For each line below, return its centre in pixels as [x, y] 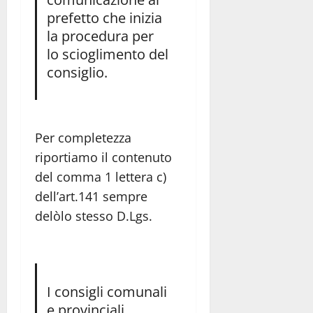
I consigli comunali [107, 292]
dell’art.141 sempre [91, 197]
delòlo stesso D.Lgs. [94, 216]
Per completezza [83, 138]
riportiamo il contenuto [103, 158]
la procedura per [100, 35]
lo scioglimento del [107, 53]
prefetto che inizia [104, 17]
